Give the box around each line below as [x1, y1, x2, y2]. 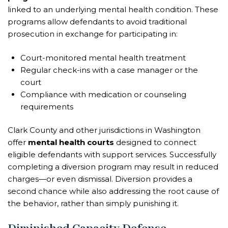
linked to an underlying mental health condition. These [8, 5, 218, 15]
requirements [20, 101, 73, 111]
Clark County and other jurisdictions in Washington [8, 125, 201, 135]
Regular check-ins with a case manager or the [20, 65, 198, 75]
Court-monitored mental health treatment [20, 52, 186, 63]
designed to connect [114, 137, 196, 148]
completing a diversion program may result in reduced [8, 162, 218, 172]
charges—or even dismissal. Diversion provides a [8, 174, 192, 184]
